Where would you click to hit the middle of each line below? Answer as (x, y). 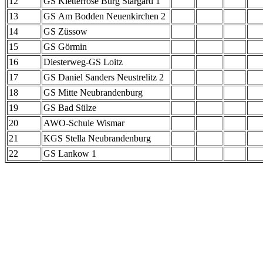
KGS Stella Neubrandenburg (97, 138)
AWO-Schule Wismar (84, 123)
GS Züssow (65, 31)
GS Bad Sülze (70, 107)
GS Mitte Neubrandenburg (93, 92)
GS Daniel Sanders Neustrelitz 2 (104, 77)
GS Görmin (65, 46)
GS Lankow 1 (70, 153)
